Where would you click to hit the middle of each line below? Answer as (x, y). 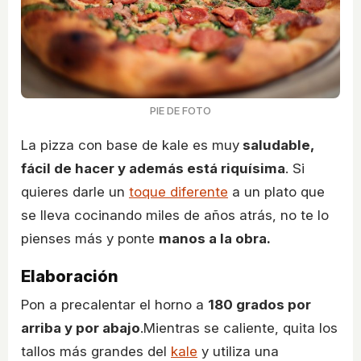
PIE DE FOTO (180, 111)
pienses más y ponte (90, 239)
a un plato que (276, 192)
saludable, (276, 145)
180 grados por (259, 305)
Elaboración (70, 277)
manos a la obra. (215, 239)
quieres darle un (75, 192)
